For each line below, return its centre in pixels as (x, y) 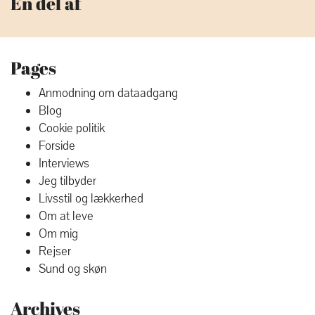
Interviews (64, 163)
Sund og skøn (73, 269)
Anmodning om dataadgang (108, 93)
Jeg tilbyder (67, 181)
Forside (57, 146)
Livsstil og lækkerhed (91, 199)
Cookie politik (72, 128)
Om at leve (66, 216)
